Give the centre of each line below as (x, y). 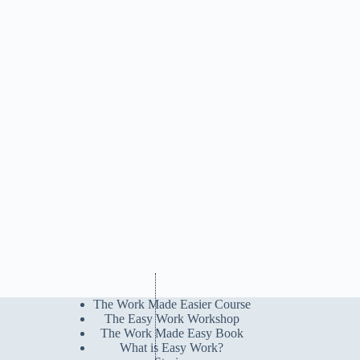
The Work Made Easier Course (172, 305)
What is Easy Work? (172, 348)
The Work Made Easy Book (172, 333)
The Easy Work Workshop (172, 319)
